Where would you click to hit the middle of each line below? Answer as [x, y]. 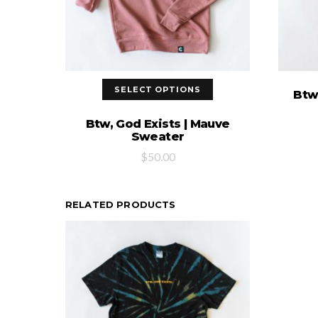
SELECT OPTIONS [158, 89]
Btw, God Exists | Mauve [158, 123]
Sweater [158, 136]
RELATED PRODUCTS [121, 205]
